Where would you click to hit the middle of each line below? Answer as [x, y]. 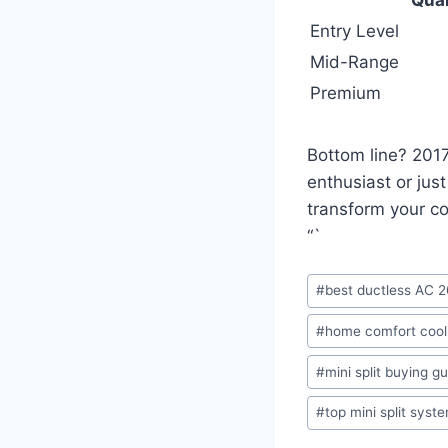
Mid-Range [354, 61]
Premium [345, 92]
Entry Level [354, 30]
